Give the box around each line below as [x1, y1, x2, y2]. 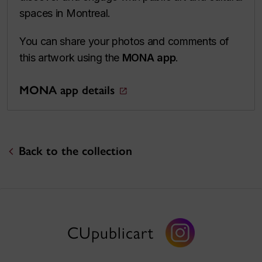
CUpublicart [67, 222, 154, 243]
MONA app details [19, 82, 115, 97]
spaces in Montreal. [19, 6, 113, 19]
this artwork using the [19, 51, 122, 64]
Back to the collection [18, 143, 132, 158]
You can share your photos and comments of [19, 35, 230, 47]
